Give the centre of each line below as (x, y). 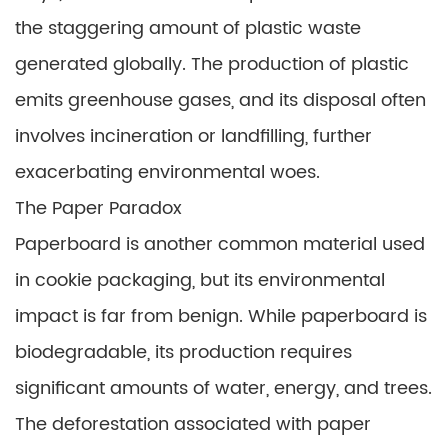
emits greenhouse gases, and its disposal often (220, 100)
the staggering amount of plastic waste (188, 28)
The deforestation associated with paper (193, 424)
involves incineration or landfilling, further (193, 136)
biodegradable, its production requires (183, 352)
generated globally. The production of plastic (212, 64)
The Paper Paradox (98, 208)
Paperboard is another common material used (220, 244)
